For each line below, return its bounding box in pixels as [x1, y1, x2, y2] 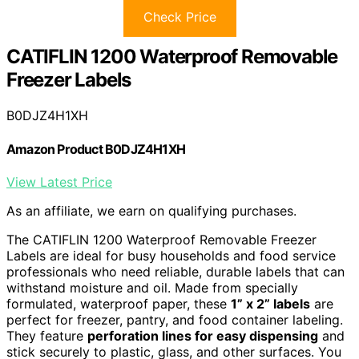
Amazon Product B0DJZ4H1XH [6, 140, 185, 157]
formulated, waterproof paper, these [6, 295, 231, 312]
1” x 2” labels [231, 295, 310, 312]
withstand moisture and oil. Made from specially [6, 279, 298, 296]
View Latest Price [6, 173, 112, 190]
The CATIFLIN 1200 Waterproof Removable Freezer [6, 231, 317, 248]
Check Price [143, 9, 216, 26]
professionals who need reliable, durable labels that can [6, 263, 345, 280]
